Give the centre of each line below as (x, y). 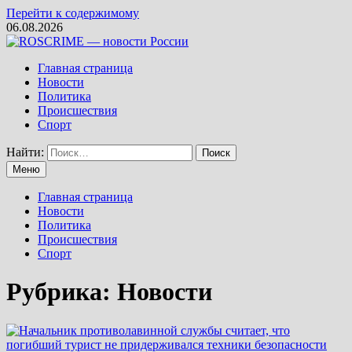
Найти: (25, 152)
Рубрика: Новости (109, 292)
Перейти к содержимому (73, 13)
